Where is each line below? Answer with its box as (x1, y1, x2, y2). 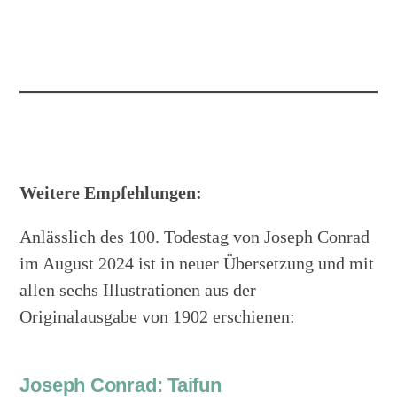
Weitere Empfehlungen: (19, 183, 203, 203)
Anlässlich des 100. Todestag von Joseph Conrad (19, 227, 370, 247)
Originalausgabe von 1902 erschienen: (19, 307, 296, 327)
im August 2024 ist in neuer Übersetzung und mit (19, 253, 375, 274)
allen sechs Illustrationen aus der (19, 280, 257, 300)
